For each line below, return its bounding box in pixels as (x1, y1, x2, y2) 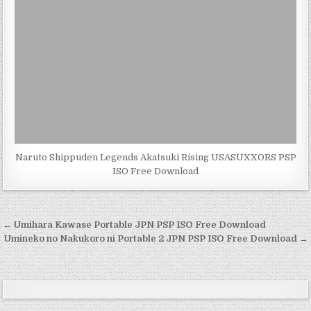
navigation (2, 233, 99, 260)
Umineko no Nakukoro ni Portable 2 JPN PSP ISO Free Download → (3, 233, 308, 244)
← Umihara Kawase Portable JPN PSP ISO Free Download (3, 219, 267, 230)
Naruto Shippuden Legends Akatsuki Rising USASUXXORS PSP (15, 152, 296, 163)
